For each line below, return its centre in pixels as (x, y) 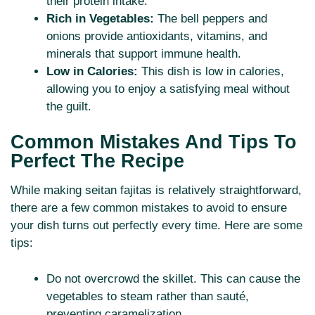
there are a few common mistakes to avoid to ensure (149, 208)
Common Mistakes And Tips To (154, 142)
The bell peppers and (211, 18)
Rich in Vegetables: (100, 18)
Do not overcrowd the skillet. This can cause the (173, 278)
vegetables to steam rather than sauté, (148, 296)
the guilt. (69, 106)
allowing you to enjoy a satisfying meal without (168, 89)
